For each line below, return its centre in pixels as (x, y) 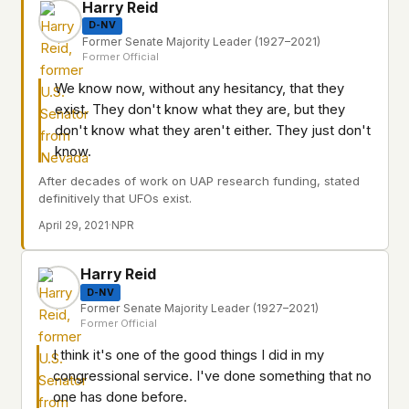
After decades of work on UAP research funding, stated (199, 181)
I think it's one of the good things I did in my (189, 356)
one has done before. (120, 398)
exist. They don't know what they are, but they (200, 109)
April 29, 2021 (73, 226)
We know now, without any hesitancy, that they (199, 88)
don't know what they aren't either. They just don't (213, 130)
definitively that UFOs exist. (115, 198)
